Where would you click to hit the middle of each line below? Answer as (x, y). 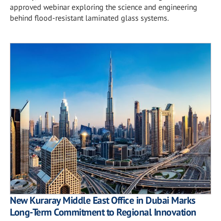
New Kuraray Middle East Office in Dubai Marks (103, 200)
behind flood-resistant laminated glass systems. (89, 18)
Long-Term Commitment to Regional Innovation (103, 212)
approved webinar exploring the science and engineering (104, 7)
